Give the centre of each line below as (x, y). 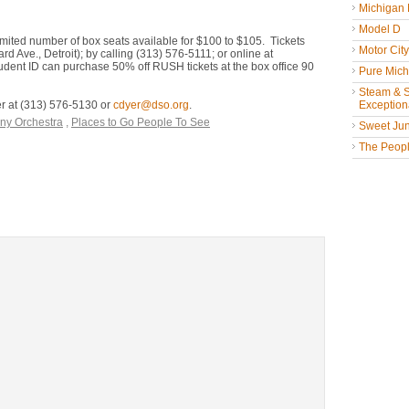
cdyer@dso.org (151, 105)
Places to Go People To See (141, 122)
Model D (380, 29)
